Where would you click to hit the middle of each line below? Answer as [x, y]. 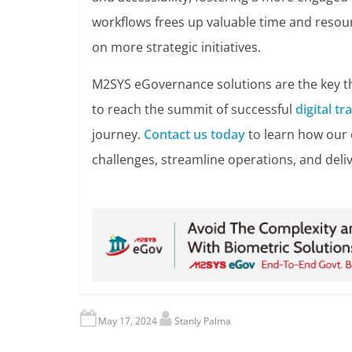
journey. [118, 134]
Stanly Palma [203, 321]
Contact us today [194, 134]
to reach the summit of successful [194, 109]
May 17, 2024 [128, 321]
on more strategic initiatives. [176, 47]
